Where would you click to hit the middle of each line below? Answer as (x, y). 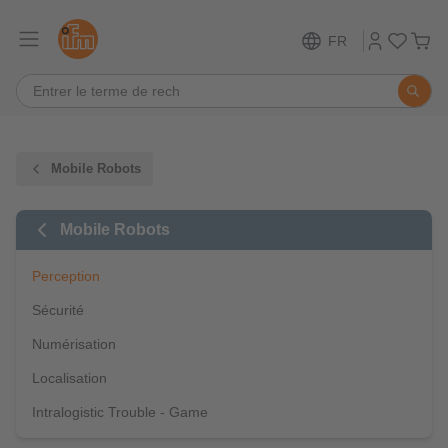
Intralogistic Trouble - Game (120, 412)
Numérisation (74, 344)
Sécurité (58, 310)
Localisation (69, 378)
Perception (66, 276)
